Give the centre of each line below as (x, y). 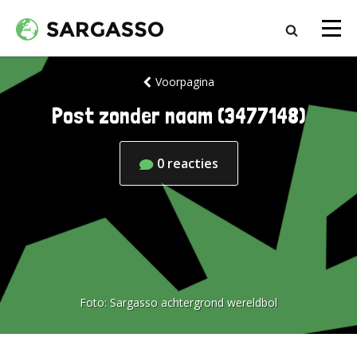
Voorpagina (184, 82)
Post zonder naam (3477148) (178, 116)
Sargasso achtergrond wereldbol (194, 302)
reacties (192, 163)
